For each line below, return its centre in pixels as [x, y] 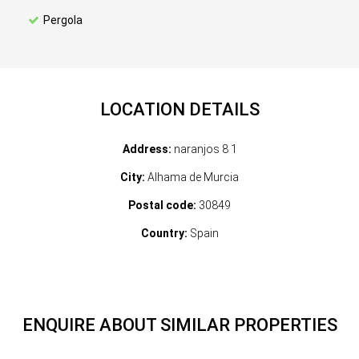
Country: [164, 233]
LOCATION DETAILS [179, 109]
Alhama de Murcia [192, 177]
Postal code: [162, 205]
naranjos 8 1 [204, 149]
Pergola [63, 20]
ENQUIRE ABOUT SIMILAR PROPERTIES [179, 325]
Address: [147, 149]
